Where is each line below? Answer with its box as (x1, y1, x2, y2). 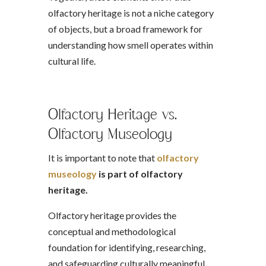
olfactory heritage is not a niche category (47, 7, 214, 18)
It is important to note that (47, 152, 157, 163)
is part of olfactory (96, 168, 183, 179)
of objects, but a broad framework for (47, 23, 202, 34)
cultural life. (47, 55, 96, 66)
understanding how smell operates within (47, 39, 213, 50)
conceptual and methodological (47, 226, 176, 237)
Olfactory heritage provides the (47, 210, 176, 221)
